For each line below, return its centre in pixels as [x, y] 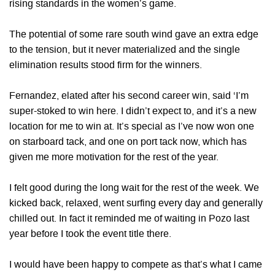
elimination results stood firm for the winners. [106, 65]
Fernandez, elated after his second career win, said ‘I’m [129, 96]
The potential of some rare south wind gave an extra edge [134, 35]
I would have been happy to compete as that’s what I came [136, 265]
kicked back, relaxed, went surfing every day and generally [136, 203]
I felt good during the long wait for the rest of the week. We [134, 188]
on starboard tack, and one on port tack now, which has [128, 142]
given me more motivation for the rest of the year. [114, 157]
